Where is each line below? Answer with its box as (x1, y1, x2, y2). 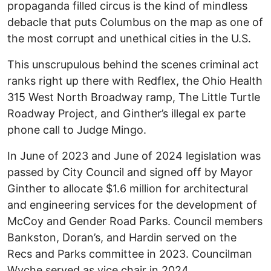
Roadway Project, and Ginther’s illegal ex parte (7, 106, 246, 120)
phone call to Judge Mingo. (7, 123, 146, 136)
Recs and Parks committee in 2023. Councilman (7, 247, 252, 260)
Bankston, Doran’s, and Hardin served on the (7, 230, 237, 244)
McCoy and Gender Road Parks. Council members (7, 214, 263, 227)
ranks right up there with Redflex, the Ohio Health (7, 74, 263, 87)
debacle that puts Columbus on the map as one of (7, 15, 263, 28)
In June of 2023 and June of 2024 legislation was (7, 149, 261, 162)
